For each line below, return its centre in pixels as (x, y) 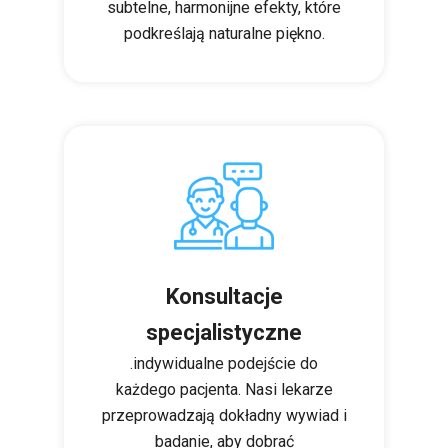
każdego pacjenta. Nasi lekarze (224, 389)
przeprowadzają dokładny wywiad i (224, 415)
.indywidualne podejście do (224, 363)
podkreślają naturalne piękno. (224, 33)
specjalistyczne (224, 332)
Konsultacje (224, 296)
